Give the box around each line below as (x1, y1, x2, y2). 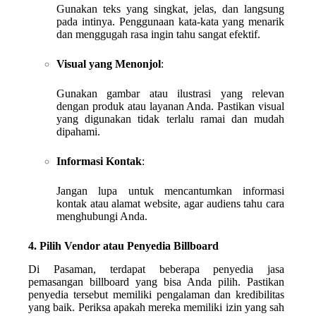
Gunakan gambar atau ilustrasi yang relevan (56, 87, 285, 99)
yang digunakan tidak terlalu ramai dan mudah (56, 112, 285, 125)
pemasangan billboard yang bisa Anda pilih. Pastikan (28, 275, 285, 288)
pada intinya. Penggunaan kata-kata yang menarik (56, 15, 285, 28)
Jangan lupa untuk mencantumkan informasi (56, 184, 285, 197)
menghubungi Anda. (56, 209, 147, 222)
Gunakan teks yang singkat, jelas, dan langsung (56, 2, 285, 15)
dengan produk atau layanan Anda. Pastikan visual (56, 99, 285, 112)
